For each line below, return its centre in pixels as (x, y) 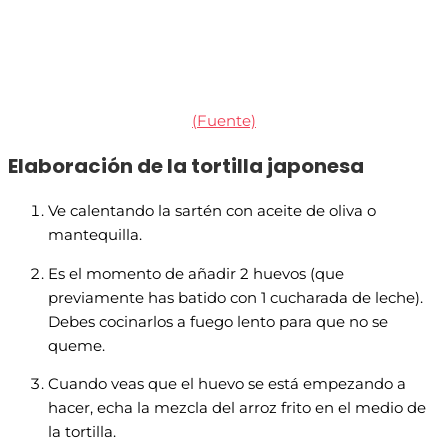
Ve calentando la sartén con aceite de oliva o (212, 211)
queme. (76, 345)
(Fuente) (224, 121)
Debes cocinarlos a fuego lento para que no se (218, 321)
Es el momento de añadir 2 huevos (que (196, 273)
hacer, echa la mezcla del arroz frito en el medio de (237, 408)
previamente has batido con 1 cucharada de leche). (235, 297)
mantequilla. (95, 235)
